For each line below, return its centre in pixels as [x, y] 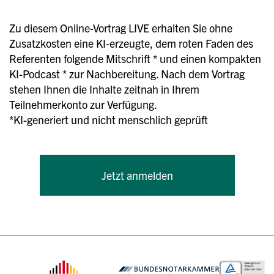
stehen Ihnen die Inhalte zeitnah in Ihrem [104, 89]
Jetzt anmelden [137, 175]
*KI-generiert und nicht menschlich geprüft [109, 119]
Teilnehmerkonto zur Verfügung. [83, 104]
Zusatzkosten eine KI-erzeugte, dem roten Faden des [131, 43]
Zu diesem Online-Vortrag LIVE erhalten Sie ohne [121, 28]
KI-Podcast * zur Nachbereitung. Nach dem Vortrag [127, 73]
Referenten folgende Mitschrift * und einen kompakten [135, 58]
